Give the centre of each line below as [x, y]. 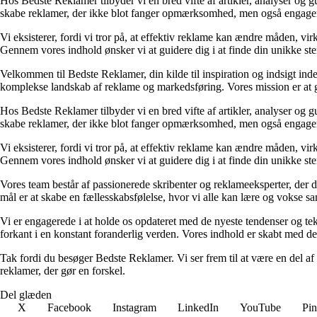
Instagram [134, 307]
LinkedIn [198, 307]
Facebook [69, 307]
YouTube [260, 307]
